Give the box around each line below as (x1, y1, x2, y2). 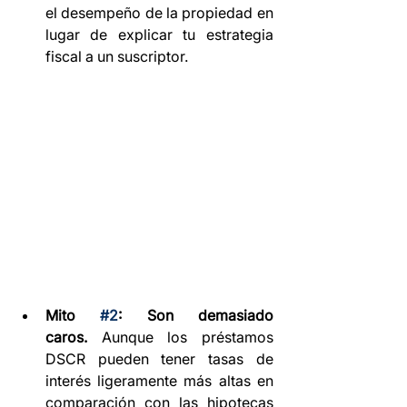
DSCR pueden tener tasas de (45, 349, 273, 368)
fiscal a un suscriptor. (45, 47, 188, 66)
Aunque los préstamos (87, 327, 273, 346)
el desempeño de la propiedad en (45, 4, 273, 23)
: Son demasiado (118, 305, 273, 324)
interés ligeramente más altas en (45, 371, 273, 390)
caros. (45, 327, 87, 346)
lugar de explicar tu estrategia (45, 25, 273, 45)
